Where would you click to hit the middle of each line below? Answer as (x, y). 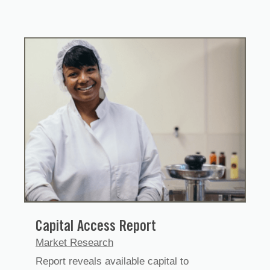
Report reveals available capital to (112, 262)
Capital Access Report (96, 228)
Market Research (74, 243)
